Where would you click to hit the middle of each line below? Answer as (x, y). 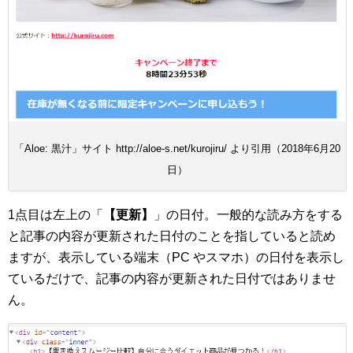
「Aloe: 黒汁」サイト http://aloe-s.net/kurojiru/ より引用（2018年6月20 (177, 148)
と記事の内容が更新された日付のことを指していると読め (172, 236)
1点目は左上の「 (56, 214)
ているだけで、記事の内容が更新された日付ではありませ (172, 278)
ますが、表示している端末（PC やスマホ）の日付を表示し (176, 257)
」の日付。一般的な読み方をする (248, 214)
